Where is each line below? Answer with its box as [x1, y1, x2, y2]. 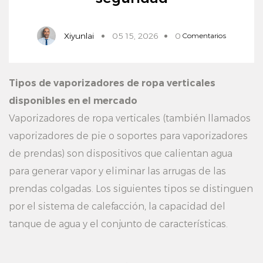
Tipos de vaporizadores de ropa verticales [9, 77, 215, 89]
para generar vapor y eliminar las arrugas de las [9, 166, 226, 177]
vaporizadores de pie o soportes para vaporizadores [9, 130, 248, 141]
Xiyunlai [64, 31, 94, 41]
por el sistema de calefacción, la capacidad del [9, 201, 225, 212]
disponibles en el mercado [9, 95, 137, 106]
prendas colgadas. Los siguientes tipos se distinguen [9, 183, 253, 194]
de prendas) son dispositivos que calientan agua [9, 148, 232, 159]
